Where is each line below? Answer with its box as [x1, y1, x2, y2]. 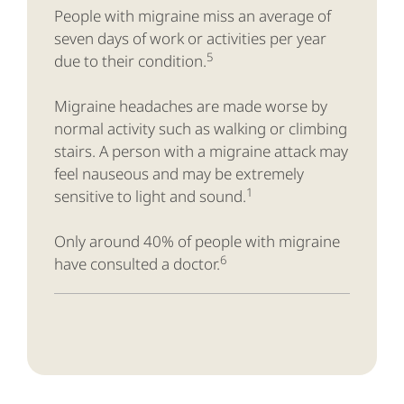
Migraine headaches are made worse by [54, 96, 327, 117]
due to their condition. [54, 50, 207, 72]
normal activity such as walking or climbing [54, 118, 347, 140]
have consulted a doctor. [54, 253, 220, 275]
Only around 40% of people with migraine [54, 231, 340, 252]
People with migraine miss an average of [54, 5, 331, 27]
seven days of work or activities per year [54, 28, 326, 50]
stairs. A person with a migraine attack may [54, 141, 348, 162]
